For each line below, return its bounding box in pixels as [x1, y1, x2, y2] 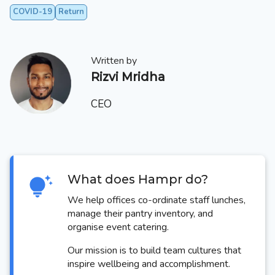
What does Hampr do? [68, 171, 208, 187]
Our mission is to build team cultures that [68, 243, 241, 257]
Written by [91, 53, 137, 68]
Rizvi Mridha [91, 69, 165, 84]
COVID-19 [13, 6, 52, 18]
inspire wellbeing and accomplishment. [68, 257, 230, 271]
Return [58, 6, 84, 18]
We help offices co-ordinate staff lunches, [68, 193, 246, 207]
